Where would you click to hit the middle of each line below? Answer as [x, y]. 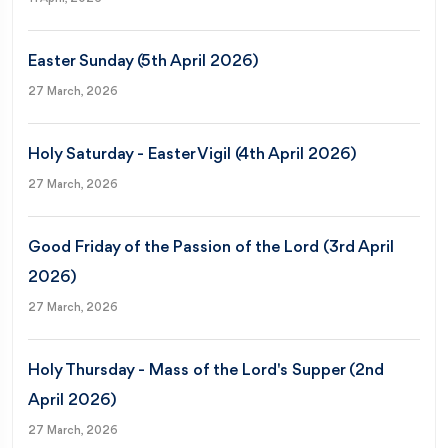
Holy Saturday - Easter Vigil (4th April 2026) [192, 154]
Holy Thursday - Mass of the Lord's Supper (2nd [206, 370]
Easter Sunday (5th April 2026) [143, 61]
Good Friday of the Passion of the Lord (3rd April [211, 247]
